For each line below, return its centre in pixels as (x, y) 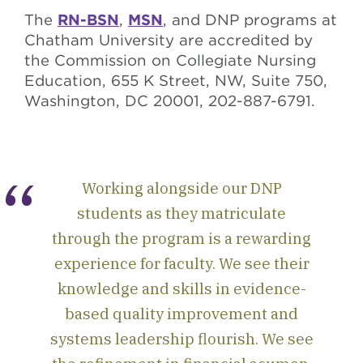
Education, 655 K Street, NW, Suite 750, (176, 80)
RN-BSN (88, 19)
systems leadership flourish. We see (181, 339)
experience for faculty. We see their (181, 263)
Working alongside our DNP (181, 188)
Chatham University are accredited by (169, 40)
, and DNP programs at (250, 19)
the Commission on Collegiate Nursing (170, 60)
